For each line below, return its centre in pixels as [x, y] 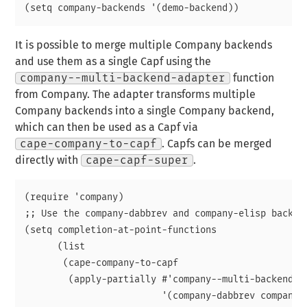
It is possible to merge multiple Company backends [144, 46]
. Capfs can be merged [217, 144]
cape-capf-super [137, 161]
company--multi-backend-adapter [123, 78]
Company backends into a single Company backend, [145, 111]
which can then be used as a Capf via [107, 128]
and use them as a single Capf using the [113, 62]
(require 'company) [74, 198]
